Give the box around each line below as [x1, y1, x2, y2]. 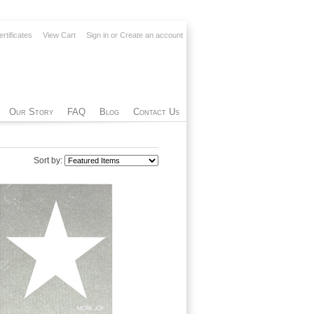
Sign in [86, 31, 109, 39]
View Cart [43, 31, 76, 39]
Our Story [9, 107, 53, 117]
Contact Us [133, 107, 179, 117]
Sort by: [34, 156, 64, 165]
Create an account [120, 31, 183, 39]
